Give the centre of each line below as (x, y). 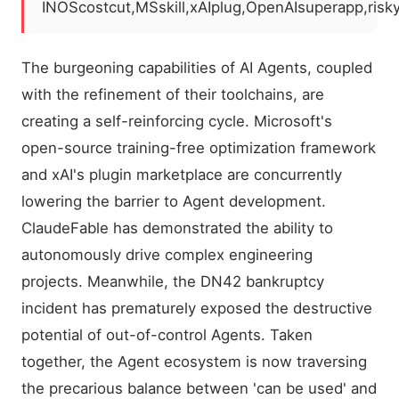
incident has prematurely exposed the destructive (197, 308)
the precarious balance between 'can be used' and (199, 388)
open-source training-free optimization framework (199, 148)
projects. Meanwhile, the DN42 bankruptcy (173, 281)
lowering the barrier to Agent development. (174, 201)
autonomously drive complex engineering (167, 255)
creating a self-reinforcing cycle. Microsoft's (177, 121)
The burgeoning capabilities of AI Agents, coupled (197, 68)
